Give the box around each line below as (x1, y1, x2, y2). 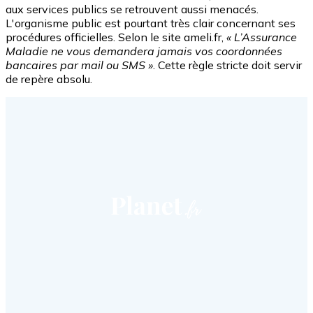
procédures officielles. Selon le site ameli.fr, (6, 30, 226, 45)
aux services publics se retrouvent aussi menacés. (6, 2, 259, 17)
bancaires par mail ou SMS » (6, 58, 153, 73)
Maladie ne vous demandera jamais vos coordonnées (6, 44, 282, 59)
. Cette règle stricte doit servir (153, 58, 302, 73)
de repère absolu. (6, 72, 92, 87)
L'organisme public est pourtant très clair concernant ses (6, 16, 296, 31)
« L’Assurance (226, 30, 297, 45)
